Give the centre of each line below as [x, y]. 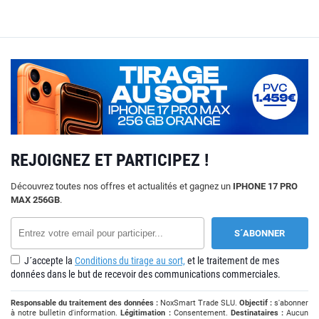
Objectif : [256, 303]
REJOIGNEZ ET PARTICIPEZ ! [110, 161]
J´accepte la [48, 261]
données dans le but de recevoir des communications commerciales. [146, 274]
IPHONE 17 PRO [265, 187]
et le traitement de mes [232, 261]
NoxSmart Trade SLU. [199, 303]
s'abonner [290, 303]
